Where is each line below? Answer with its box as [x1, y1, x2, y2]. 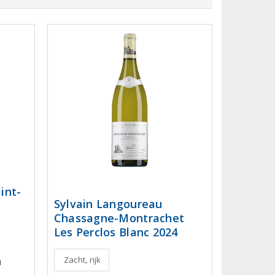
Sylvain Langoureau [53, 196, 163, 211]
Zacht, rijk [63, 254, 101, 265]
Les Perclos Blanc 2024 [53, 224, 178, 239]
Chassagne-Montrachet [53, 210, 185, 225]
